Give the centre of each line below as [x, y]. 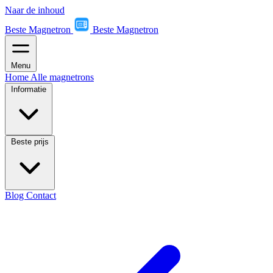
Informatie [29, 89]
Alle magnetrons [62, 77]
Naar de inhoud [35, 10]
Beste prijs [30, 142]
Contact [41, 195]
